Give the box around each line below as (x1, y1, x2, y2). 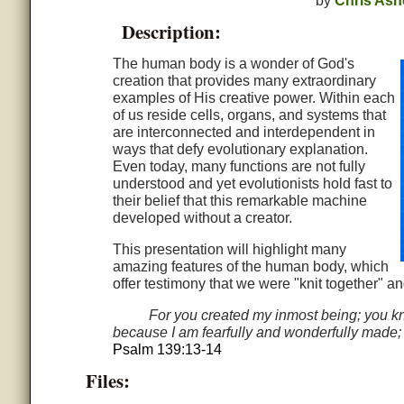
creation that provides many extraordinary (112, 73, 376, 89)
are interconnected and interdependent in (112, 124, 375, 141)
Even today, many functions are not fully (112, 159, 365, 175)
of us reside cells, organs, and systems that (112, 107, 386, 124)
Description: (121, 18, 221, 46)
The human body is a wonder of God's (112, 56, 354, 72)
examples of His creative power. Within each (112, 90, 395, 106)
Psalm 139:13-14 (112, 342, 222, 358)
